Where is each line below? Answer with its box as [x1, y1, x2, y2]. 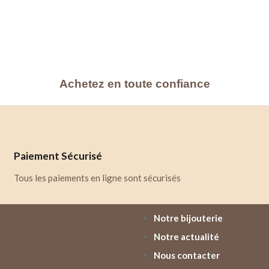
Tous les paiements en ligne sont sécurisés [14, 172, 181, 184]
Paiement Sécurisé [14, 150, 103, 163]
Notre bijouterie [154, 213, 223, 224]
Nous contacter [154, 250, 220, 261]
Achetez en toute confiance [59, 77, 210, 91]
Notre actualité [154, 231, 219, 243]
